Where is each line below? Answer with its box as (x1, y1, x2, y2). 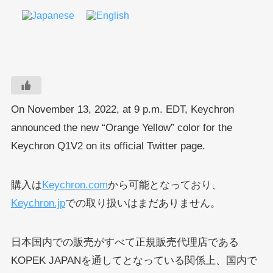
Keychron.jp (10, 197, 65, 210)
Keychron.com (41, 179, 108, 191)
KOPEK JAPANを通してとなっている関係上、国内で (10, 255, 257, 267)
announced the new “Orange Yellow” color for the (10, 122, 232, 134)
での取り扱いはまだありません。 (65, 197, 221, 210)
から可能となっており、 (107, 179, 222, 191)
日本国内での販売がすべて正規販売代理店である (10, 236, 239, 249)
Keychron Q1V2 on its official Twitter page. (10, 140, 205, 152)
